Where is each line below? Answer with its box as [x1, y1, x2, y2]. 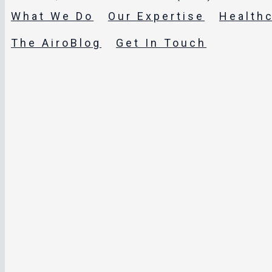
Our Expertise [108, 10, 205, 23]
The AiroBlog [11, 36, 101, 50]
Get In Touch [116, 36, 206, 50]
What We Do [11, 10, 93, 23]
